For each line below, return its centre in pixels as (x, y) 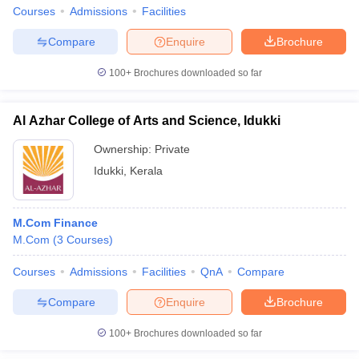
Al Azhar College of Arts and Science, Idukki (147, 121)
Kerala (146, 171)
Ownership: (124, 149)
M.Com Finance (55, 223)
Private (172, 149)
